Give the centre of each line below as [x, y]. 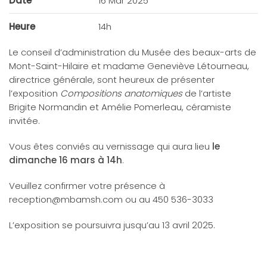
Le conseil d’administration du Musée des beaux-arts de [133, 52]
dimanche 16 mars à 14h [66, 160]
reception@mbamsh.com [66, 200]
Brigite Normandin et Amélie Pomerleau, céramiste [120, 107]
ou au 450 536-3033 [168, 200]
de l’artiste [207, 94]
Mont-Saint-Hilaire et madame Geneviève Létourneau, [129, 66]
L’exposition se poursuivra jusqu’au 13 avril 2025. [112, 225]
